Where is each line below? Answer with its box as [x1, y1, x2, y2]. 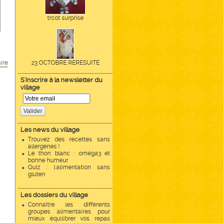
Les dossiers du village [20, 191, 88, 199]
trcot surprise [47, 14, 84, 21]
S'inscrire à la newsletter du [20, 76, 103, 84]
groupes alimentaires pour [28, 208, 110, 215]
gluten [28, 171, 45, 178]
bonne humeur [28, 157, 68, 164]
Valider [23, 108, 42, 114]
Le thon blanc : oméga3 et [28, 150, 110, 157]
